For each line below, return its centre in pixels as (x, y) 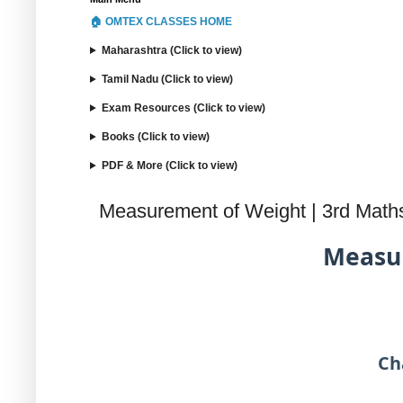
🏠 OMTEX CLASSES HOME (161, 22)
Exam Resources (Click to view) (183, 108)
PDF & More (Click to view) (169, 166)
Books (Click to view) (155, 137)
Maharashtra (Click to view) (171, 50)
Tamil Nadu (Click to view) (167, 79)
